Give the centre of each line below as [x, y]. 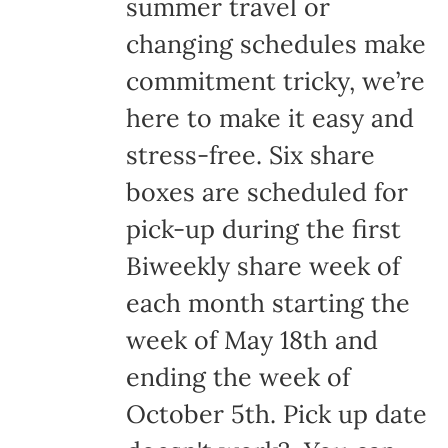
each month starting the [267, 303]
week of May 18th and [251, 340]
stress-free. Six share [250, 155]
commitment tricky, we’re [275, 81]
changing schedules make [275, 44]
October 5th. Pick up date [276, 414]
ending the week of [237, 377]
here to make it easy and [269, 118]
